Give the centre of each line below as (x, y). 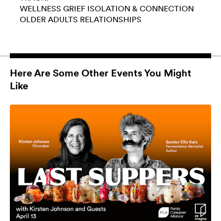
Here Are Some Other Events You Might (101, 73)
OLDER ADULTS (49, 19)
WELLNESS (40, 8)
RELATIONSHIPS (111, 19)
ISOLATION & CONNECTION (141, 8)
